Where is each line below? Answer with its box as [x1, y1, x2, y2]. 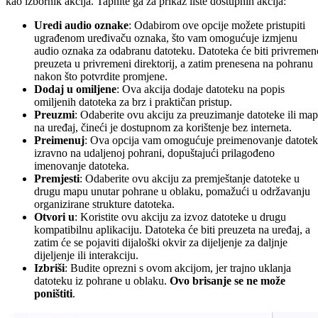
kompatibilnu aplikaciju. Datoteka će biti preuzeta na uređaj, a [34, 223, 310, 236]
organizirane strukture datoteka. [34, 197, 175, 210]
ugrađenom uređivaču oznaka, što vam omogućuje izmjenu [34, 31, 297, 44]
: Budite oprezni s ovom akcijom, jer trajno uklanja [65, 261, 291, 274]
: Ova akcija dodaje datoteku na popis [116, 82, 285, 95]
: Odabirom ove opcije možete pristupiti [128, 18, 305, 31]
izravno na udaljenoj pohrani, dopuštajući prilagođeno [34, 146, 275, 159]
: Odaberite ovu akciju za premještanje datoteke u [79, 172, 300, 185]
